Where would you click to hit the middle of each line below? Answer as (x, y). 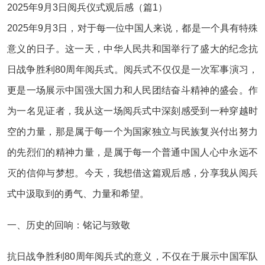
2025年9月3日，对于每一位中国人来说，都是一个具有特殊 (132, 28)
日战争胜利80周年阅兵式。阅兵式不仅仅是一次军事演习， (132, 70)
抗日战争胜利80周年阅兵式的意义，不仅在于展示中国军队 (132, 256)
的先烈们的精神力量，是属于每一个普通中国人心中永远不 (132, 152)
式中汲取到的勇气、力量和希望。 (78, 194)
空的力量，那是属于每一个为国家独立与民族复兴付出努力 (132, 132)
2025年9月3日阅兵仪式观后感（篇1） (87, 7)
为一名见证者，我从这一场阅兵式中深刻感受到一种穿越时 (132, 111)
